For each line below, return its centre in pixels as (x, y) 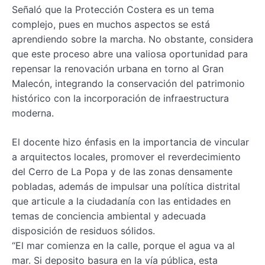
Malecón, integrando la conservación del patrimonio (128, 83)
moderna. (33, 113)
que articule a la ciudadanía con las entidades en (121, 201)
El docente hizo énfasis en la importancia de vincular (130, 142)
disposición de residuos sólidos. (83, 230)
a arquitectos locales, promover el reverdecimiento (126, 156)
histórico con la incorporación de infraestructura (120, 98)
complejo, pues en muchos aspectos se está (111, 24)
